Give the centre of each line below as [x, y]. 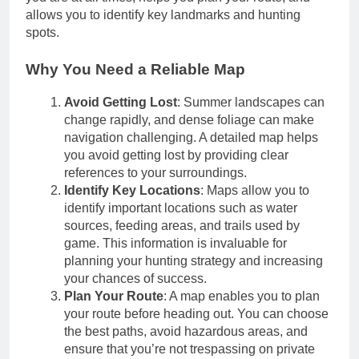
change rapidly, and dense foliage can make [189, 119]
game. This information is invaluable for [175, 243]
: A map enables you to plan [242, 296]
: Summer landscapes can [251, 102]
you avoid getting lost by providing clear [176, 155]
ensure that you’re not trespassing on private [190, 349]
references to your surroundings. [155, 172]
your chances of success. [135, 278]
